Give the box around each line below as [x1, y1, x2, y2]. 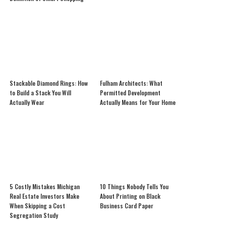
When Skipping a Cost [10, 201, 66, 210]
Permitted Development [99, 88, 160, 97]
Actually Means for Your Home [99, 97, 176, 106]
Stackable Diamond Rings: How [10, 78, 88, 87]
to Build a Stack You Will [10, 88, 72, 97]
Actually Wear [10, 97, 45, 106]
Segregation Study [10, 211, 59, 220]
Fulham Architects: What [99, 78, 162, 87]
